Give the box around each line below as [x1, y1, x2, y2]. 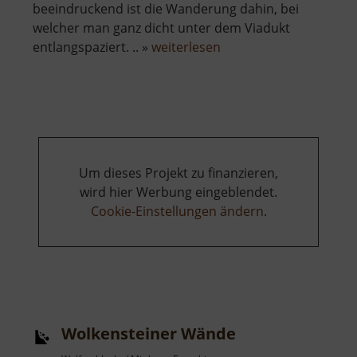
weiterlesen [151, 38, 221, 57]
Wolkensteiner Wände [61, 323, 236, 345]
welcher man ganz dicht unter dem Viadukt [33, 19, 290, 37]
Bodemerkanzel [220, 57, 313, 75]
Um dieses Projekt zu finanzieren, [79, 164, 278, 182]
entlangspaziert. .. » [33, 38, 151, 57]
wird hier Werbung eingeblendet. [80, 183, 277, 202]
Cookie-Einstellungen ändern [90, 202, 264, 221]
